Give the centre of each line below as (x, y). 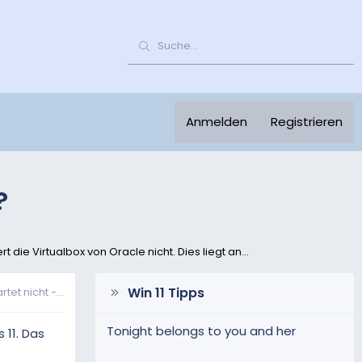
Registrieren (307, 121)
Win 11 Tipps (166, 293)
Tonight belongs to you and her (201, 331)
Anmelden (217, 121)
